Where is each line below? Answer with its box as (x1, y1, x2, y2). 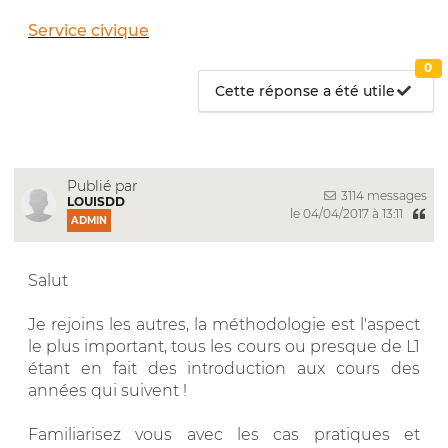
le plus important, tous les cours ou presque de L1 (28, 336, 420, 356)
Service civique (28, 20, 149, 40)
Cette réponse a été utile (215, 81, 396, 100)
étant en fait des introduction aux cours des (28, 358, 420, 378)
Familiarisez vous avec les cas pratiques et (28, 424, 420, 444)
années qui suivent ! (28, 380, 187, 400)
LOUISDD (67, 193, 125, 209)
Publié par (67, 176, 138, 195)
